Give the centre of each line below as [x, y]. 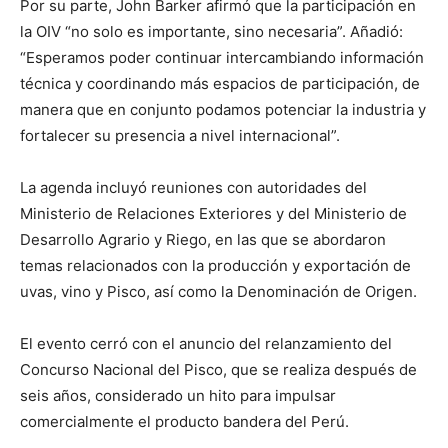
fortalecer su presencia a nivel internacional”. [180, 135]
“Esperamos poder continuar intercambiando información [222, 57]
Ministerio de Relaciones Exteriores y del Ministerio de [213, 213]
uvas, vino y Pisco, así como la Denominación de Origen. [218, 291]
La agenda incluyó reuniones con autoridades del [193, 187]
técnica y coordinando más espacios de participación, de [220, 83]
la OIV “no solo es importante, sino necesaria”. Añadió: [211, 31]
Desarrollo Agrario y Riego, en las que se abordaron [203, 239]
